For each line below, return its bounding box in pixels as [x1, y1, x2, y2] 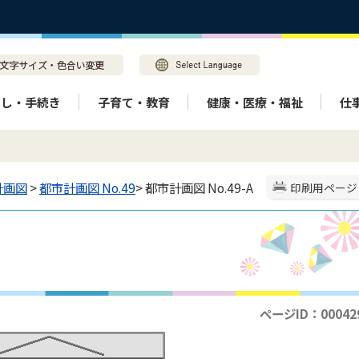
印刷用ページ [290, 179, 357, 196]
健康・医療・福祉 [207, 93, 303, 111]
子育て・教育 [98, 93, 170, 111]
